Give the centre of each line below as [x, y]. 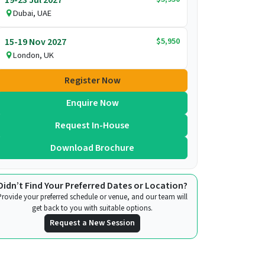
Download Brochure [92, 148]
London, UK [33, 55]
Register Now [92, 80]
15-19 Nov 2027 [35, 42]
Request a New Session [92, 223]
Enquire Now [92, 103]
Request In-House [92, 125]
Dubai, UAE [32, 13]
